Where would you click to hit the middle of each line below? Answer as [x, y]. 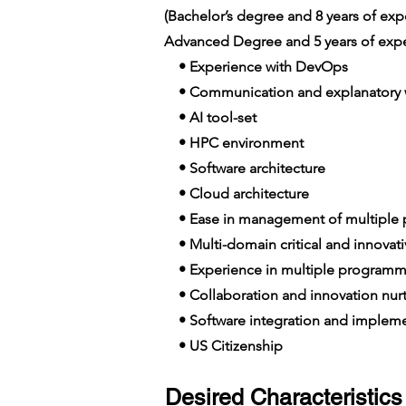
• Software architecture [245, 168]
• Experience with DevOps [260, 67]
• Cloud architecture [237, 193]
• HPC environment [234, 143]
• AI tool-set [210, 117]
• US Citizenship [225, 346]
